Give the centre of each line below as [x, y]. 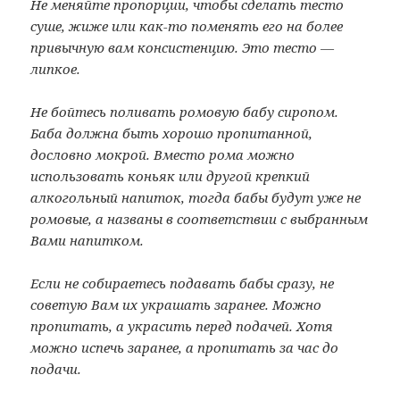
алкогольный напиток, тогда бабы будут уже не [196, 197]
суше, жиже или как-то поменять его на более [187, 26]
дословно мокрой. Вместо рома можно [163, 154]
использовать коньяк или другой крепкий [171, 176]
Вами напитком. [87, 240]
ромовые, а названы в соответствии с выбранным [200, 219]
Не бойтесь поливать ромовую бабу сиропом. [185, 112]
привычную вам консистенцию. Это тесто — [183, 47]
